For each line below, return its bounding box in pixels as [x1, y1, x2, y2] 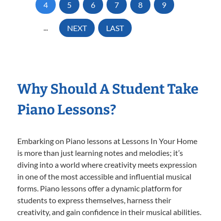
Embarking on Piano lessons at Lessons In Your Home [17, 136, 197, 146]
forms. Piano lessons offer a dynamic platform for [17, 184, 182, 193]
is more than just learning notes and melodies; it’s [17, 148, 183, 158]
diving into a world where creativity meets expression [17, 160, 197, 170]
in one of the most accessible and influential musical [17, 172, 191, 182]
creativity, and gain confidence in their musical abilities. [17, 207, 201, 217]
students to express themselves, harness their [17, 195, 171, 205]
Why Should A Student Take [17, 81, 198, 98]
